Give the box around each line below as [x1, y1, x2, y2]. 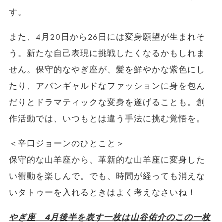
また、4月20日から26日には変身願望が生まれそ [8, 31, 206, 42]
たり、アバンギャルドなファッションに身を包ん [8, 80, 206, 91]
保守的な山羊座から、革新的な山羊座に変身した [8, 154, 206, 165]
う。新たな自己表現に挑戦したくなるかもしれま [8, 48, 206, 58]
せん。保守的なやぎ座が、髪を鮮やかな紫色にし [8, 64, 206, 75]
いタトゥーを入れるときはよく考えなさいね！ [8, 187, 197, 198]
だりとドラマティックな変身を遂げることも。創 [8, 97, 206, 108]
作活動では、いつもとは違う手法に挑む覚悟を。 [8, 113, 206, 124]
